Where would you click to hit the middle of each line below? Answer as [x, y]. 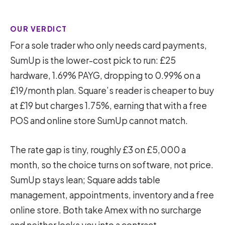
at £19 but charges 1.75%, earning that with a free [108, 105]
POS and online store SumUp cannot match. [99, 121]
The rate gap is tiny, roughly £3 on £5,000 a [98, 150]
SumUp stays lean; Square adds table [85, 180]
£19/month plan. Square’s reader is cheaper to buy [112, 90]
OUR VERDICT [39, 29]
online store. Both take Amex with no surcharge [106, 210]
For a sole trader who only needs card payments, [108, 45]
